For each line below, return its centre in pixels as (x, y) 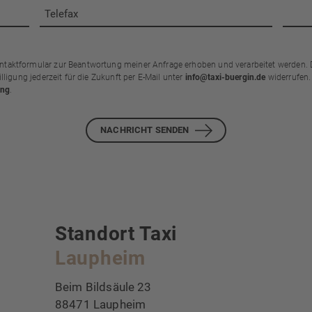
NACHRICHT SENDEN (145, 130)
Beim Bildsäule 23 (103, 287)
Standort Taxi (116, 234)
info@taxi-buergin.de (225, 77)
